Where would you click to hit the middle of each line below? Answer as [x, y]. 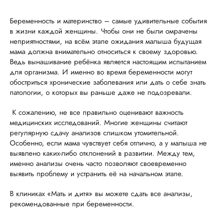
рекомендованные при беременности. [72, 204]
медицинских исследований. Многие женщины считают [99, 123]
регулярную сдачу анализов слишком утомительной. [94, 133]
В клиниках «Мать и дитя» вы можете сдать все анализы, [101, 194]
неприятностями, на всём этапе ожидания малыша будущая [106, 42]
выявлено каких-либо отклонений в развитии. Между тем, [102, 154]
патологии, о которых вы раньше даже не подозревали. [101, 93]
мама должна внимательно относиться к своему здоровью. [104, 52]
